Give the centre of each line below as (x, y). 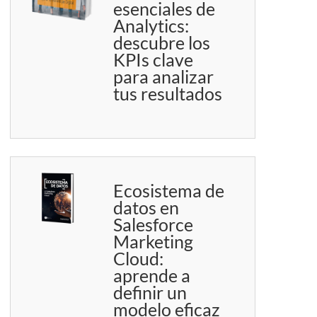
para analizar (164, 77)
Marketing (154, 242)
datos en (146, 208)
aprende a (152, 276)
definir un (150, 293)
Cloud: (139, 259)
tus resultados (168, 94)
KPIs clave (154, 60)
